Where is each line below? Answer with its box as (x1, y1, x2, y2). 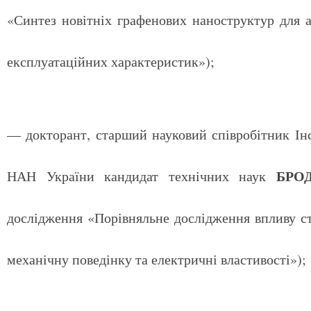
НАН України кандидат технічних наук (7, 167, 267, 185)
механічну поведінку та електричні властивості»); (7, 250, 306, 269)
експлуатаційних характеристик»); (7, 52, 215, 71)
